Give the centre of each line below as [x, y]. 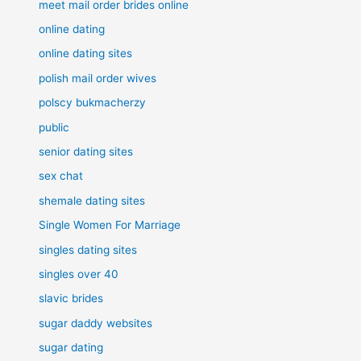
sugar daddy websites [96, 323]
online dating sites [86, 54]
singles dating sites [88, 249]
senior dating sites [86, 152]
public [54, 127]
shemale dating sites [92, 200]
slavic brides [71, 299]
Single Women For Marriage [110, 225]
